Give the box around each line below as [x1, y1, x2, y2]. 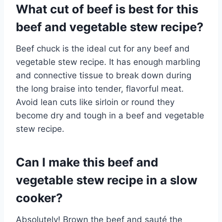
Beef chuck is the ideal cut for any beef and [16, 43, 190, 54]
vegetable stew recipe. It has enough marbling [16, 56, 200, 67]
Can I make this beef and [16, 155, 158, 169]
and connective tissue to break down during [16, 70, 191, 80]
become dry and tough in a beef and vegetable [16, 110, 204, 120]
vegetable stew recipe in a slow [16, 172, 197, 187]
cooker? [16, 190, 63, 205]
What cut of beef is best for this [16, 1, 198, 16]
